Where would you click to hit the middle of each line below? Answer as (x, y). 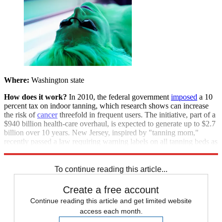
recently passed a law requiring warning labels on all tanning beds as (111, 141)
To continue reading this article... (111, 169)
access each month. (111, 211)
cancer (47, 114)
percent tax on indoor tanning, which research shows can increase (106, 106)
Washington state (57, 80)
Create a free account (111, 190)
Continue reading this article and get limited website (111, 200)
